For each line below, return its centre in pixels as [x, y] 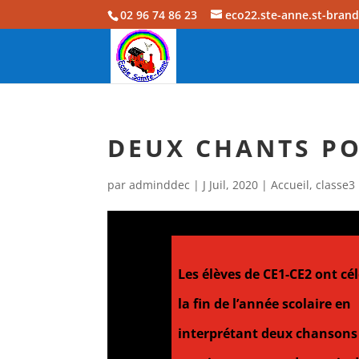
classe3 [336, 185]
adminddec [160, 185]
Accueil [290, 185]
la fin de [202, 303]
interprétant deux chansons [264, 333]
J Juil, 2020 [231, 185]
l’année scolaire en [291, 303]
